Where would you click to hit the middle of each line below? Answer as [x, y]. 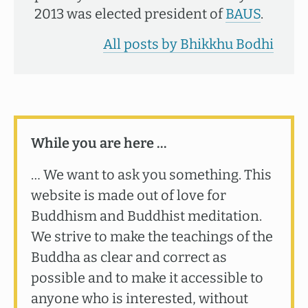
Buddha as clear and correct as [129, 257]
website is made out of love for [129, 195]
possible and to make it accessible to [147, 278]
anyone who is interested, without [140, 298]
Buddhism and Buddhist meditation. [146, 216]
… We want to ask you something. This [151, 175]
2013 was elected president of [130, 14]
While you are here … [99, 143]
